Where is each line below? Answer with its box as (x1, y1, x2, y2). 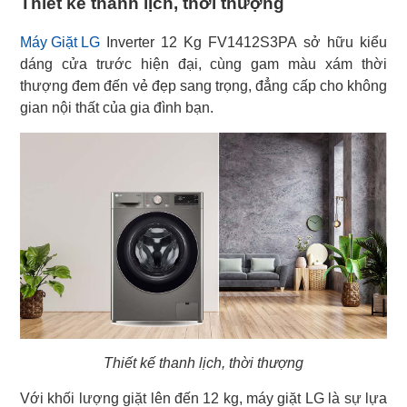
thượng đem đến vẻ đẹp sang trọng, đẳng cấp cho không (20, 78, 387, 94)
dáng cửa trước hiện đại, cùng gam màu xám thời (20, 56, 387, 73)
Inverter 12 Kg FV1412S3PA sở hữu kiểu (100, 35, 387, 51)
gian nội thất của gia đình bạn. (20, 100, 213, 116)
